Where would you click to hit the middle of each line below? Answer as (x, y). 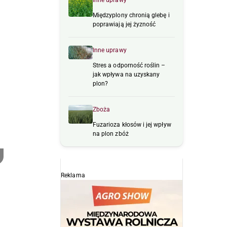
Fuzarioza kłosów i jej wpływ (132, 125)
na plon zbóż (111, 134)
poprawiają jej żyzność (124, 25)
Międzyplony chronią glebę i (131, 15)
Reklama (73, 176)
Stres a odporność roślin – (129, 66)
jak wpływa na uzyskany (126, 75)
